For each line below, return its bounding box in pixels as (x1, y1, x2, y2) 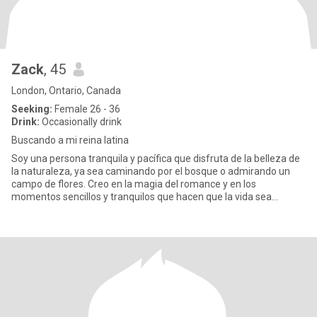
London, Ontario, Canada (11, 85, 121, 96)
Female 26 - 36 (52, 103, 120, 115)
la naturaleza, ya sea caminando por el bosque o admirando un (11, 166, 290, 177)
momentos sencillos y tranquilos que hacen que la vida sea (11, 191, 272, 202)
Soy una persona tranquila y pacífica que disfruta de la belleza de (11, 153, 300, 164)
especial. (11, 204, 50, 215)
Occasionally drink (40, 116, 122, 127)
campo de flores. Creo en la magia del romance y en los (11, 178, 256, 190)
